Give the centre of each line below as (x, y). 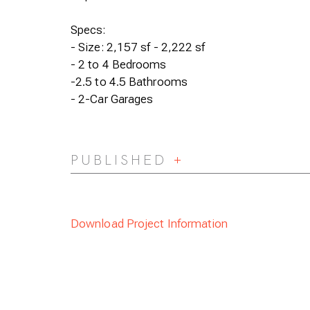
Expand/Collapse (215, 165)
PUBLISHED (119, 160)
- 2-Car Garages (112, 99)
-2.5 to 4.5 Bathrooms (129, 82)
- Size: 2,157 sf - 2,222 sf (138, 47)
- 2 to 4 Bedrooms (119, 64)
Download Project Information (149, 224)
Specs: (88, 30)
